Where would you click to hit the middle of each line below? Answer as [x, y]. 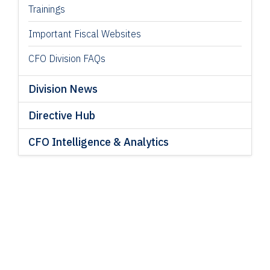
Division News [63, 89]
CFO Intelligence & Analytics [99, 142]
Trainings [47, 9]
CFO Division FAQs [67, 59]
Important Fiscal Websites [85, 34]
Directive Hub [62, 116]
